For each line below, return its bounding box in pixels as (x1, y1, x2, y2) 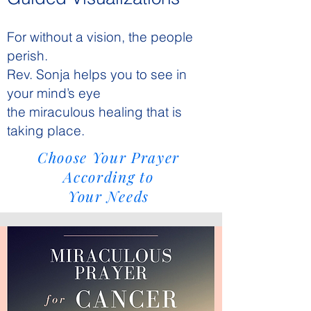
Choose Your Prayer (37, 147, 180, 167)
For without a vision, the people (7, 28, 193, 46)
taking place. (7, 122, 85, 140)
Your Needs (68, 186, 149, 206)
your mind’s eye (7, 85, 101, 102)
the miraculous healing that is (7, 103, 182, 121)
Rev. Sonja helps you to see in (7, 66, 187, 83)
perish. (7, 47, 48, 65)
